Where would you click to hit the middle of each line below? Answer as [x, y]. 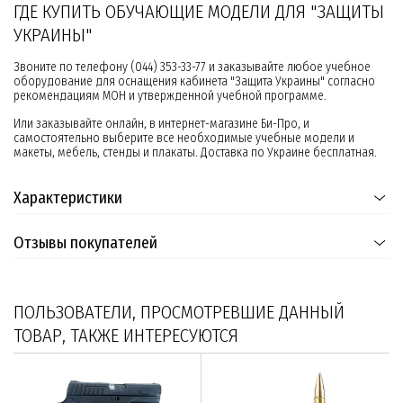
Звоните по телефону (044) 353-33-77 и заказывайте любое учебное [192, 67]
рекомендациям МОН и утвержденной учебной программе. [170, 96]
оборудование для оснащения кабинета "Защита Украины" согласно [194, 82]
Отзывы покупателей [85, 243]
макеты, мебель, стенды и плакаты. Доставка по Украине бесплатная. [195, 153]
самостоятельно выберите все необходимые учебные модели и [184, 139]
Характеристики [68, 198]
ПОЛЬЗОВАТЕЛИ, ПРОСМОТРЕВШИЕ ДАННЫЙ [179, 313]
